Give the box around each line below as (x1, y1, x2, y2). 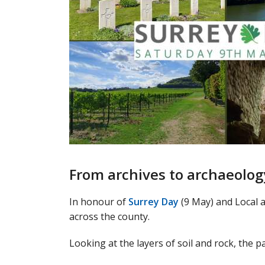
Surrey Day (128, 195, 179, 208)
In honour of (69, 195, 128, 208)
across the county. (69, 210, 150, 223)
